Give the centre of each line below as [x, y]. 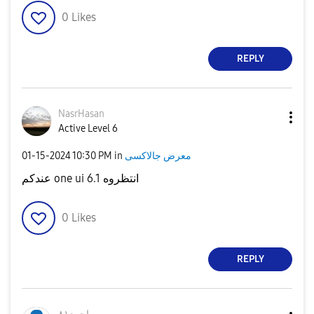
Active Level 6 [88, 128]
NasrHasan [81, 114]
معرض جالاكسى [158, 156]
